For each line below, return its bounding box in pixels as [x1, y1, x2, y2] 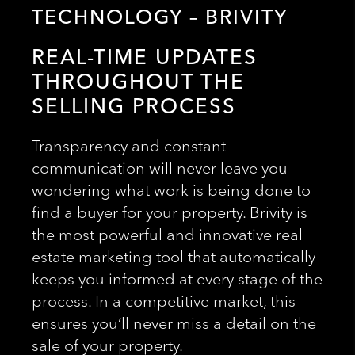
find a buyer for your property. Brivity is [32, 199, 307, 227]
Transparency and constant [32, 132, 226, 160]
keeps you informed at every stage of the [32, 265, 323, 293]
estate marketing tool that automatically [32, 243, 315, 271]
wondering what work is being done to [32, 177, 311, 204]
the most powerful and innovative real [32, 221, 303, 249]
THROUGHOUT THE [32, 64, 245, 101]
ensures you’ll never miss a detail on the [32, 310, 316, 338]
